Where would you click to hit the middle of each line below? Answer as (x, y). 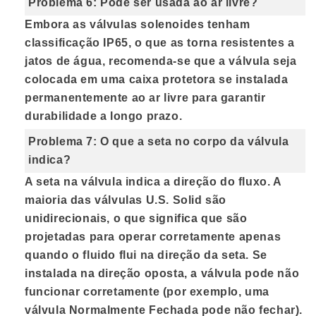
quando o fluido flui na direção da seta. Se (146, 255)
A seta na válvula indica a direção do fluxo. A (153, 182)
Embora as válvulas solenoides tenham (138, 25)
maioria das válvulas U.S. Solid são (126, 200)
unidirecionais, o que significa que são (136, 219)
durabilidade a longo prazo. (104, 116)
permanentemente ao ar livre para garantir (145, 98)
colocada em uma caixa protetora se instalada (157, 80)
